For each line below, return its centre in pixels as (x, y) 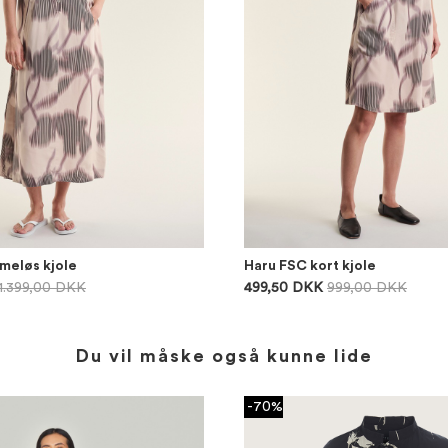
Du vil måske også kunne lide (224, 356)
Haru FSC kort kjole (310, 266)
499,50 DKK (283, 288)
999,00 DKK (367, 288)
